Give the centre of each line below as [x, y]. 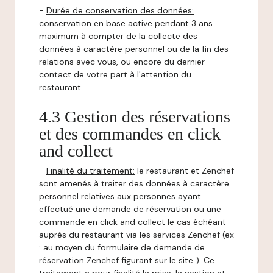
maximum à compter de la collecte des [118, 36]
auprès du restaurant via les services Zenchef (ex [136, 235]
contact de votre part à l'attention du [115, 74]
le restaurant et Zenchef [184, 171]
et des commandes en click [130, 134]
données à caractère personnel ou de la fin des [134, 49]
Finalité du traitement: [90, 171]
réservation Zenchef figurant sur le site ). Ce [127, 260]
